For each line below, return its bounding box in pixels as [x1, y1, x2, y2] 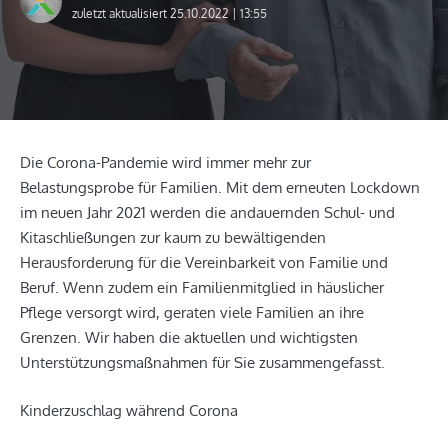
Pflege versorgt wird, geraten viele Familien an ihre [20, 303, 364, 323]
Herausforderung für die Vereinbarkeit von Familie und [20, 253, 388, 273]
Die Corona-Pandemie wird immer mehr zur [20, 153, 311, 173]
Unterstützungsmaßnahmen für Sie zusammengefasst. [20, 353, 385, 373]
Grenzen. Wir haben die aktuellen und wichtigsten [20, 328, 362, 348]
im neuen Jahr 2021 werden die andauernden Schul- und [20, 203, 395, 223]
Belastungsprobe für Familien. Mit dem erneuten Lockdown [20, 178, 420, 198]
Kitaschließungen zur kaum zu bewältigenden [20, 228, 326, 248]
